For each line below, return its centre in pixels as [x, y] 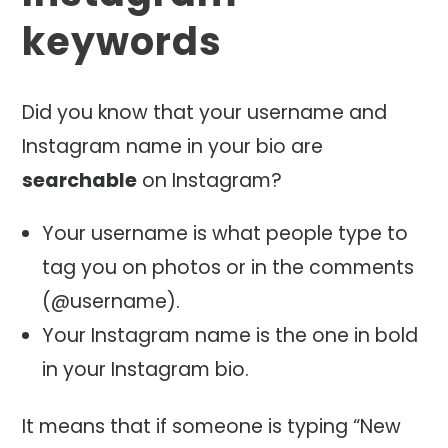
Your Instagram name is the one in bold [229, 336]
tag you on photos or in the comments [227, 268]
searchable [80, 180]
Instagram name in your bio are [173, 146]
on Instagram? [210, 180]
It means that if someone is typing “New [212, 427]
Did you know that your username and [205, 112]
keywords [122, 41]
